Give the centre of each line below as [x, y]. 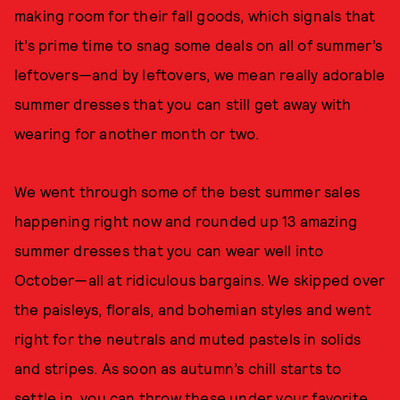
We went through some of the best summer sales [187, 191]
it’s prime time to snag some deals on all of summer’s [199, 45]
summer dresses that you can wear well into [169, 250]
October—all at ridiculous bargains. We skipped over [200, 279]
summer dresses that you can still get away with [183, 104]
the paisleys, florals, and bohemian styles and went [193, 309]
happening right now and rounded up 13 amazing [186, 221]
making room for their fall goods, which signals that [195, 15]
